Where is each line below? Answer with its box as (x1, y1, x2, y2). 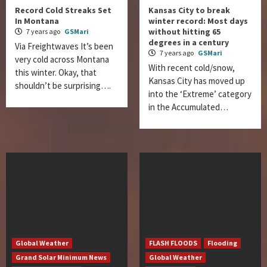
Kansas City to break (148, 5, 230, 15)
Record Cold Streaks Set (15, 5, 111, 15)
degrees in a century (148, 37, 229, 48)
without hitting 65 (148, 26, 221, 37)
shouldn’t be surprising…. (15, 80, 111, 91)
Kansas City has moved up (148, 75, 245, 86)
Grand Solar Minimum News (15, 253, 107, 262)
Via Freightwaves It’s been (15, 41, 113, 52)
